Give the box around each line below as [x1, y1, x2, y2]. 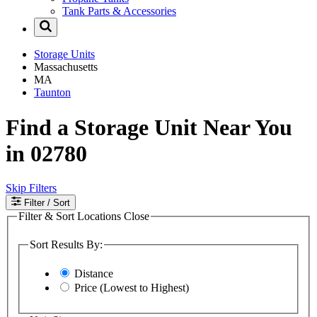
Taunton [34, 86, 71, 99]
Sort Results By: [30, 238, 103, 250]
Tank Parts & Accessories [62, 5, 176, 18]
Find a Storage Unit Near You [6, 114, 292, 140]
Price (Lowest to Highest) [74, 282, 189, 294]
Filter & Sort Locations [18, 210, 124, 223]
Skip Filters [6, 182, 57, 195]
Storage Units [34, 48, 95, 61]
